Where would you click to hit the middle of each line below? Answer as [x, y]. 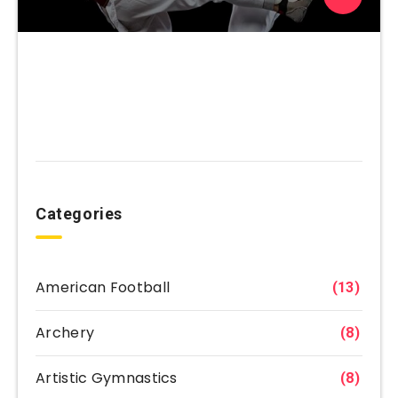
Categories [79, 213]
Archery [65, 332]
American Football [103, 287]
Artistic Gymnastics [107, 378]
